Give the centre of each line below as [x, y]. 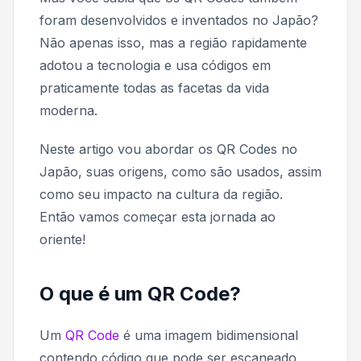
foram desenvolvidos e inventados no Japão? [179, 20]
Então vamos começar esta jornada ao [158, 216]
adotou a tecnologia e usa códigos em [155, 65]
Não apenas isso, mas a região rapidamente [173, 42]
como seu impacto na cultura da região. [161, 194]
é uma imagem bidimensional [209, 335]
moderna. [68, 110]
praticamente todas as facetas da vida [154, 87]
